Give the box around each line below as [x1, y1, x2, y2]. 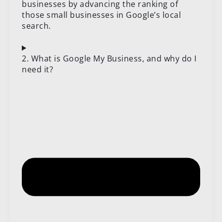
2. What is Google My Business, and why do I [22, 53, 197, 64]
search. [22, 20, 51, 32]
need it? [22, 64, 53, 75]
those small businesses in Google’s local [22, 9, 181, 21]
